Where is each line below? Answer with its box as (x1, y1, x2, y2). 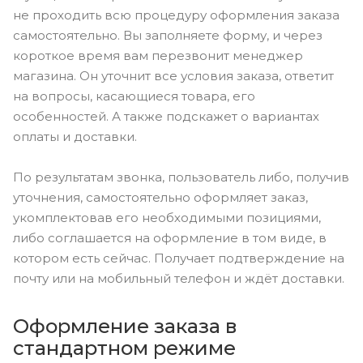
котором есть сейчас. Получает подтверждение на (13, 250, 344, 266)
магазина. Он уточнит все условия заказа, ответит (13, 68, 334, 83)
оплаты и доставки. (13, 129, 137, 144)
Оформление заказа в (13, 314, 237, 338)
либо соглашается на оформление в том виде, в (13, 229, 327, 246)
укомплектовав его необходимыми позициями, (13, 209, 321, 225)
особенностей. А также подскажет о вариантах (13, 109, 319, 124)
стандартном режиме (13, 335, 236, 360)
